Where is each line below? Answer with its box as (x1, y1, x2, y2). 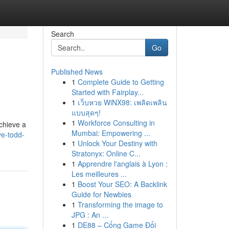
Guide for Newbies (71, 189, 131, 199)
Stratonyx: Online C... (71, 148, 141, 158)
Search (51, 29, 74, 39)
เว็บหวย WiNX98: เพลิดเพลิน (77, 97, 167, 107)
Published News (51, 66, 103, 77)
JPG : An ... (71, 210, 108, 220)
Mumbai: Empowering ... (71, 128, 150, 138)
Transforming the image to (77, 199, 163, 210)
